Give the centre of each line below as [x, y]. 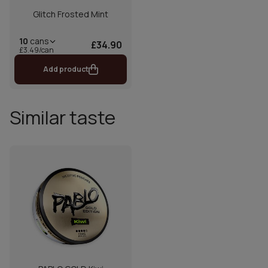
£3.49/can [36, 50]
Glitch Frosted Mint [71, 14]
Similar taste [63, 117]
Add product [66, 69]
